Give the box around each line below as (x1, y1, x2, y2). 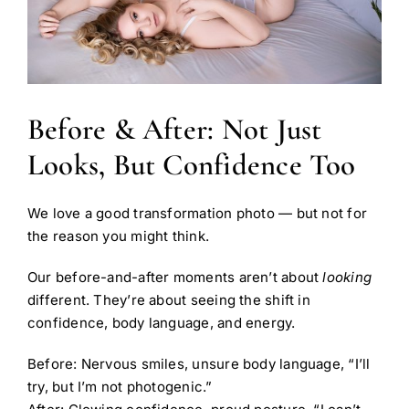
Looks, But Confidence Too (27, 146, 356, 183)
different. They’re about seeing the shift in (26, 291, 310, 309)
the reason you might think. (26, 227, 210, 246)
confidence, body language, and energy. (26, 314, 296, 332)
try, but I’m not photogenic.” (26, 378, 213, 396)
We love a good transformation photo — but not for (26, 204, 368, 223)
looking (322, 268, 372, 287)
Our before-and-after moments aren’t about (26, 268, 323, 287)
